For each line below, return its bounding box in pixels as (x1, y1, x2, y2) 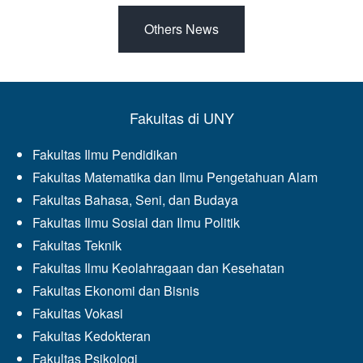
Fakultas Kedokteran (32, 327, 151, 346)
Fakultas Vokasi (32, 304, 123, 323)
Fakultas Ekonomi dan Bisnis (32, 281, 199, 301)
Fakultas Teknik (32, 236, 122, 255)
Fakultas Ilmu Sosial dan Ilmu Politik (32, 213, 240, 233)
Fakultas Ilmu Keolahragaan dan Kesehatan (32, 258, 284, 278)
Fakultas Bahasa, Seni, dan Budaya (32, 190, 238, 210)
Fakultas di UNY (129, 107, 234, 129)
